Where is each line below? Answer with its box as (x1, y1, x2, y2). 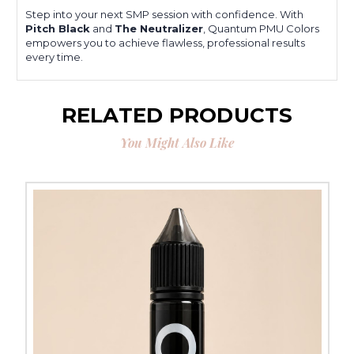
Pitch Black (25, 21, 90, 35)
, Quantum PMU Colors (203, 21, 319, 35)
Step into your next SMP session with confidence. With (25, 7, 303, 21)
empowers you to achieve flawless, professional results (25, 36, 305, 49)
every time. (25, 50, 83, 63)
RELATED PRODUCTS (61, 102, 293, 128)
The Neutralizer (115, 21, 203, 35)
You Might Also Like (119, 134, 235, 151)
